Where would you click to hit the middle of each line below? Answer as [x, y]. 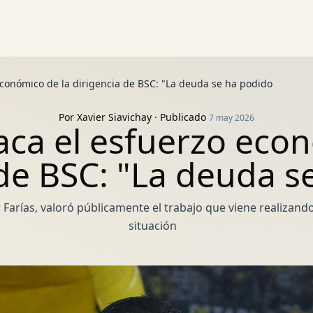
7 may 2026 [232, 118]
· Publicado [180, 117]
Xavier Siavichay [114, 117]
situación [153, 226]
